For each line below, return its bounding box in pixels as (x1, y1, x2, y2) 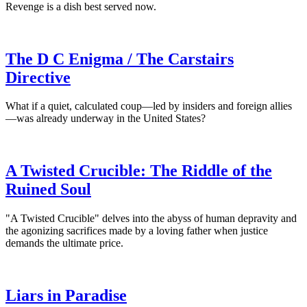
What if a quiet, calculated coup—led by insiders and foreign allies (5, 100, 292, 112)
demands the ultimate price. (5, 237, 123, 249)
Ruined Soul (5, 180, 91, 199)
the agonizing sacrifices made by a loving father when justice (5, 225, 268, 237)
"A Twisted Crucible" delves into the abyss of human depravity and (5, 212, 297, 225)
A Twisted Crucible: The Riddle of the (5, 162, 272, 180)
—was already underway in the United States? (5, 112, 206, 125)
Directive (5, 68, 71, 86)
